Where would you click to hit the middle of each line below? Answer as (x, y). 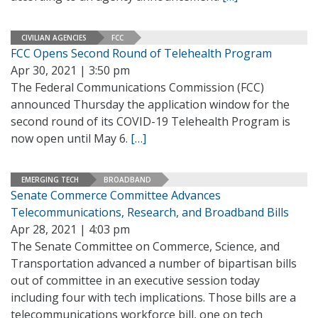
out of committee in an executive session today (135, 280)
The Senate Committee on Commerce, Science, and (145, 246)
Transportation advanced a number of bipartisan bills (154, 263)
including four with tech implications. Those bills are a (153, 297)
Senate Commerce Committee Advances (116, 195)
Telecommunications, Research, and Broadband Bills (150, 212)
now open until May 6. (71, 138)
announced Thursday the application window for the (150, 104)
